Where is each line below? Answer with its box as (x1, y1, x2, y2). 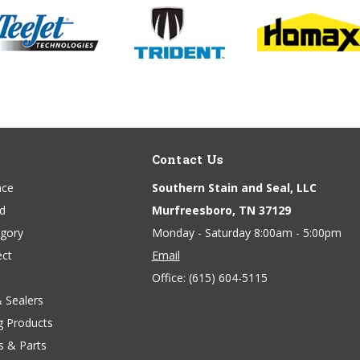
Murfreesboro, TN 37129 (151, 202, 291, 219)
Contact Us (151, 151, 224, 168)
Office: (151, 270, 189, 286)
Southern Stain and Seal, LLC (151, 180, 317, 196)
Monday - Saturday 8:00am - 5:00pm (151, 225, 342, 241)
